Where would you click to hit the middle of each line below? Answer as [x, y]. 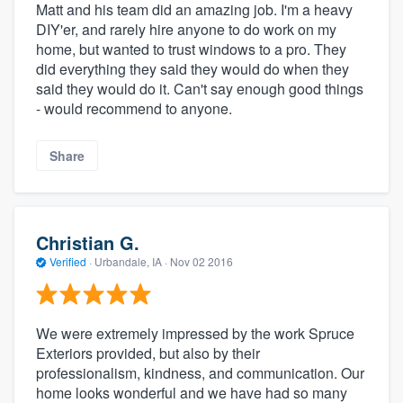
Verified [68, 261]
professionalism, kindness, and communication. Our [200, 373]
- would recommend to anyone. [134, 109]
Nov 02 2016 [201, 261]
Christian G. [88, 242]
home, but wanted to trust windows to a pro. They [191, 49]
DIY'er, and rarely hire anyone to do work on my [186, 30]
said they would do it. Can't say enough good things [200, 89]
